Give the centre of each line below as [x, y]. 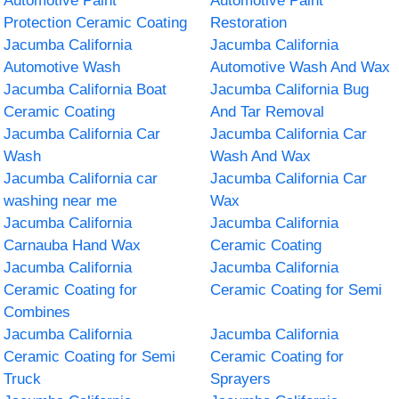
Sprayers [240, 379]
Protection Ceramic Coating [96, 22]
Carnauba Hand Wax [73, 245]
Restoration [248, 22]
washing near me [61, 200]
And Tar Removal [267, 111]
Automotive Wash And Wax [300, 67]
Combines [37, 312]
